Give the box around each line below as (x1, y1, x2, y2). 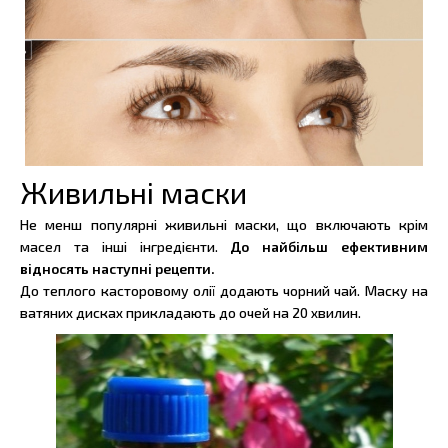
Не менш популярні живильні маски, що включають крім (20, 215, 428, 233)
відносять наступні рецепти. (20, 259, 215, 277)
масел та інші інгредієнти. (20, 237, 231, 255)
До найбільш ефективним (230, 237, 429, 255)
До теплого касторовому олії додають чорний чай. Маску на (20, 281, 428, 299)
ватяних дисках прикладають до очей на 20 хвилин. (20, 303, 361, 321)
